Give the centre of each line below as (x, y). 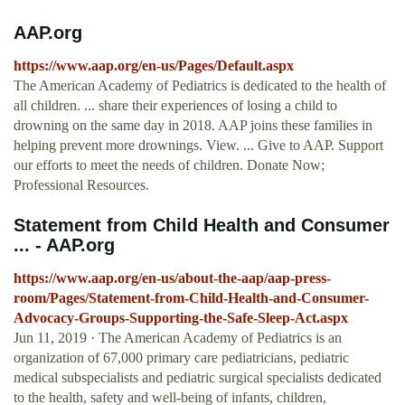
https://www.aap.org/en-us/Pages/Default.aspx (154, 66)
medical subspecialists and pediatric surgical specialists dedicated (198, 378)
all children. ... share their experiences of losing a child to (175, 106)
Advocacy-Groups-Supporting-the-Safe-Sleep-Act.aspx (181, 318)
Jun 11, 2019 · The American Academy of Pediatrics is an (178, 338)
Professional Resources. (81, 185)
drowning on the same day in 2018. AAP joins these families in (193, 126)
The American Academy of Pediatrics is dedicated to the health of (200, 86)
